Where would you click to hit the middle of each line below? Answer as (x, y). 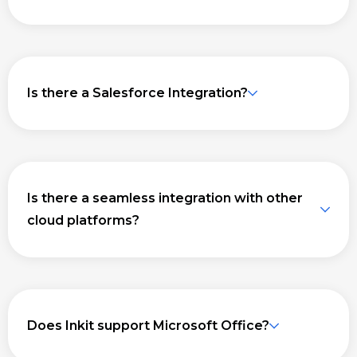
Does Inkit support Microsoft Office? (148, 325)
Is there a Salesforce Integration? (137, 92)
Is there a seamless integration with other (165, 198)
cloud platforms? (83, 220)
